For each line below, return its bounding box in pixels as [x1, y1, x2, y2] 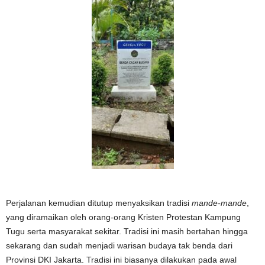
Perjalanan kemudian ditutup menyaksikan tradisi [6, 198, 192, 208]
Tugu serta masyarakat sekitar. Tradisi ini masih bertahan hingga [6, 226, 248, 236]
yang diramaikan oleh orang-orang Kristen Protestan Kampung [6, 212, 241, 222]
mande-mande [192, 198, 247, 208]
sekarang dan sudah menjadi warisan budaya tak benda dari [6, 240, 232, 250]
